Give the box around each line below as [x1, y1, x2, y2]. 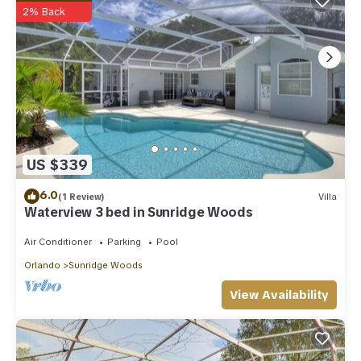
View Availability [230, 287, 329, 304]
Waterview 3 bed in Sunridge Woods [24, 204, 253, 222]
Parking [107, 236, 141, 248]
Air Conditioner [24, 236, 92, 248]
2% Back [23, 5, 65, 19]
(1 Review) [58, 190, 105, 202]
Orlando [24, 259, 60, 272]
